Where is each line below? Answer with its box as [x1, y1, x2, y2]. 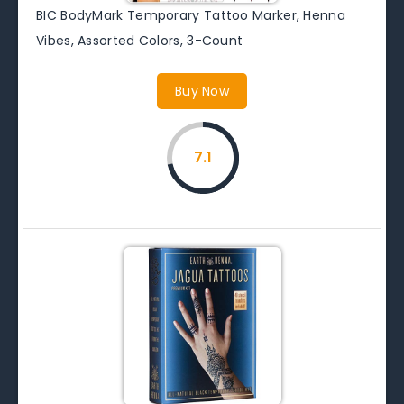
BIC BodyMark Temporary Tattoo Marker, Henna [36, 5, 345, 24]
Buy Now [174, 81, 230, 100]
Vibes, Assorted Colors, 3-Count [36, 31, 243, 50]
